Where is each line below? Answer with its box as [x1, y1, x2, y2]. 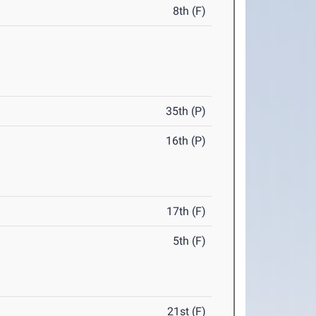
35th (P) [166, 104, 207, 118]
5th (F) [173, 234, 207, 248]
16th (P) [166, 134, 207, 147]
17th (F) [166, 205, 207, 218]
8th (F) [173, 4, 207, 18]
